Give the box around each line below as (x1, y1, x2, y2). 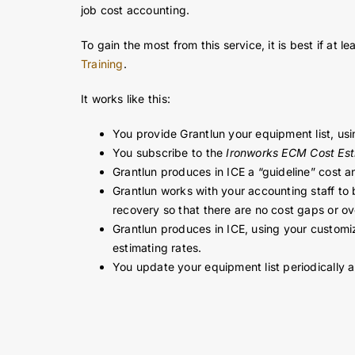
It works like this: (80, 101, 170, 115)
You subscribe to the (112, 155, 227, 169)
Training (80, 66, 124, 80)
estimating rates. (112, 250, 202, 264)
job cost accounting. (80, 12, 190, 26)
